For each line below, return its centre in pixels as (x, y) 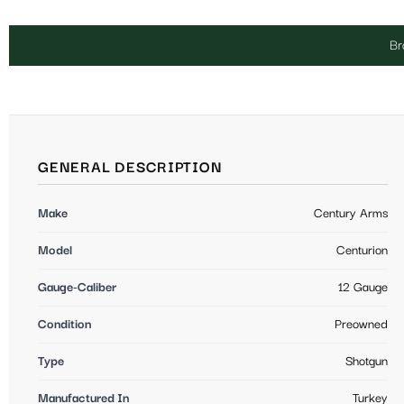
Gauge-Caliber (77, 287)
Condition (64, 324)
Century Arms (351, 213)
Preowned (361, 324)
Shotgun (367, 361)
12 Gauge (363, 287)
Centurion (362, 250)
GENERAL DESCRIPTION (130, 168)
